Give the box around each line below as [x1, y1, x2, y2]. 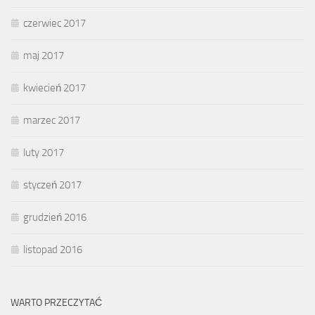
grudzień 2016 [23, 211, 86, 224]
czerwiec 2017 [23, 17, 86, 30]
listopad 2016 [23, 243, 82, 257]
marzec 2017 [23, 114, 80, 127]
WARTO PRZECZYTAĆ [11, 297, 102, 309]
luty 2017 [23, 146, 64, 160]
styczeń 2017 [23, 179, 82, 192]
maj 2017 [23, 49, 64, 63]
